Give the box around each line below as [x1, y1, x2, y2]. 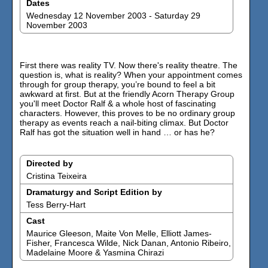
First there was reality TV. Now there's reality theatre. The [20, 60, 237, 70]
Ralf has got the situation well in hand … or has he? [20, 127, 215, 137]
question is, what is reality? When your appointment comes [20, 70, 242, 80]
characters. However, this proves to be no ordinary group [20, 108, 235, 118]
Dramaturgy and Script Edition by [26, 187, 162, 197]
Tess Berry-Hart [26, 200, 86, 209]
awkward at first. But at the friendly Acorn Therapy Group [20, 89, 234, 99]
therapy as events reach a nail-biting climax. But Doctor [20, 118, 229, 127]
